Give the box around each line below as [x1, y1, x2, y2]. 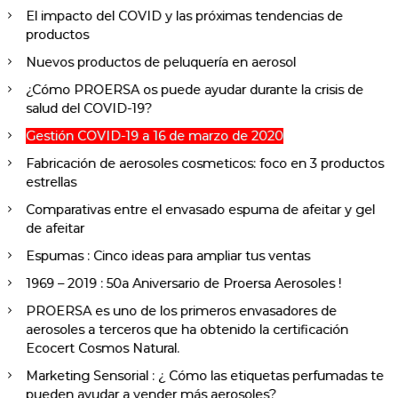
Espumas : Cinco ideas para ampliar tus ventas [25, 248, 310, 265]
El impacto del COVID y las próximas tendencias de [25, 8, 343, 25]
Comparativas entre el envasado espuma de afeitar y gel [25, 202, 375, 219]
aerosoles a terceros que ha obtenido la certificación [25, 322, 348, 338]
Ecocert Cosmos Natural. [25, 340, 179, 357]
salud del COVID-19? [25, 100, 152, 117]
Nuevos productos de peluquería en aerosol [25, 54, 296, 71]
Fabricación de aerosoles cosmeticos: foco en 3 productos [25, 155, 384, 172]
